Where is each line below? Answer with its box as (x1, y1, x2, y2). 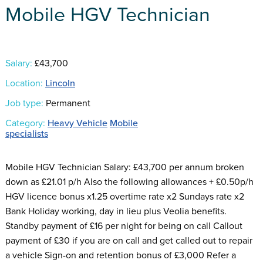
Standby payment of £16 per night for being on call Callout (5, 220, 242, 232)
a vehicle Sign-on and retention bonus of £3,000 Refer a (5, 249, 236, 261)
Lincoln (45, 77, 75, 89)
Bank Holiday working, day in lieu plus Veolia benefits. (5, 205, 227, 217)
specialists (5, 127, 48, 140)
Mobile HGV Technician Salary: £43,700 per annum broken (5, 161, 244, 173)
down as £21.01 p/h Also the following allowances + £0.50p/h (5, 176, 254, 188)
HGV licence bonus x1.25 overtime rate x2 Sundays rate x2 (5, 190, 244, 203)
